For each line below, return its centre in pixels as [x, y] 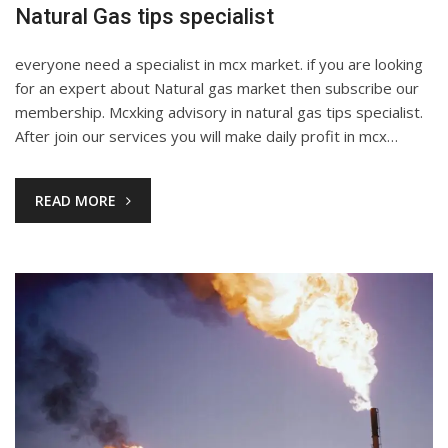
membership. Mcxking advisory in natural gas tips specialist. [219, 112]
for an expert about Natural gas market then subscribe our [217, 88]
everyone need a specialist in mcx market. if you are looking [219, 64]
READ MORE [75, 201]
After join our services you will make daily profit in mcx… [206, 136]
